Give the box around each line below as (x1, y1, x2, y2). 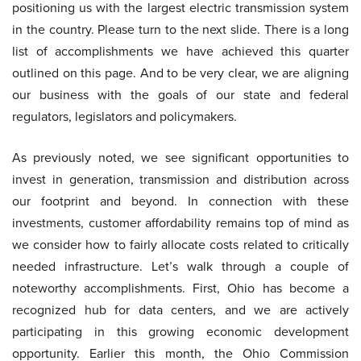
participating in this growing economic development (12, 322, 349, 341)
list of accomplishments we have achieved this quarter (12, 42, 349, 60)
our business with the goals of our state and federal (12, 85, 349, 104)
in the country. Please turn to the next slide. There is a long (12, 20, 349, 39)
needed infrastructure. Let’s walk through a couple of (12, 257, 349, 276)
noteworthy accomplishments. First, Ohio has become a (12, 279, 349, 297)
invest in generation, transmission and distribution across (12, 170, 349, 189)
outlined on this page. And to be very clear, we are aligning (12, 64, 349, 82)
